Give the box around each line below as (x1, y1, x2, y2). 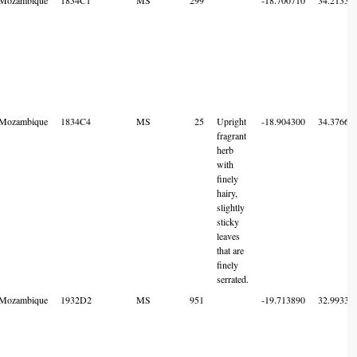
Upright (217, 114, 246, 127)
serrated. (217, 272, 249, 285)
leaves (217, 229, 240, 242)
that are (217, 243, 244, 257)
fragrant (217, 128, 246, 142)
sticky (217, 214, 239, 228)
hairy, (217, 186, 237, 199)
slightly (217, 200, 245, 214)
